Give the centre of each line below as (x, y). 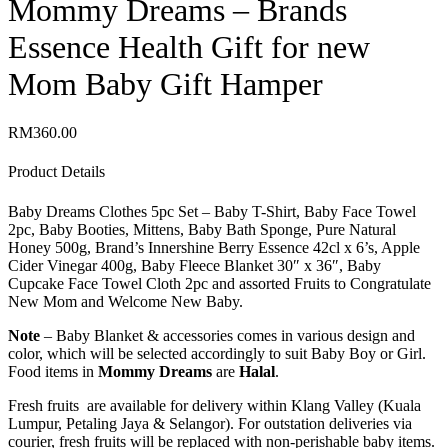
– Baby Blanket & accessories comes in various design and (229, 335)
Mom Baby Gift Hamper (165, 83)
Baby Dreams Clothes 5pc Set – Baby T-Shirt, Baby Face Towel (212, 211)
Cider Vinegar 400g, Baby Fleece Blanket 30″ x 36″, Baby (194, 265)
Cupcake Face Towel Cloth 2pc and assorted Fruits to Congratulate (219, 283)
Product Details (56, 172)
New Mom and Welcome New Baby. (125, 301)
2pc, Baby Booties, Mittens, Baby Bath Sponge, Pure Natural (202, 229)
